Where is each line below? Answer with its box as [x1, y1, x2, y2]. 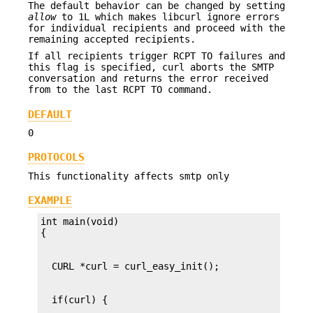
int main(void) [41, 216, 119, 228]
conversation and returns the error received [28, 73, 268, 85]
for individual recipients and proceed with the [28, 22, 285, 34]
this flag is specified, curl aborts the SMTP [28, 61, 274, 73]
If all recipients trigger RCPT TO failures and [28, 50, 285, 62]
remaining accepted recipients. [28, 33, 196, 45]
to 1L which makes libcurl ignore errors [56, 10, 279, 22]
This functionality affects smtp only [28, 170, 229, 182]
